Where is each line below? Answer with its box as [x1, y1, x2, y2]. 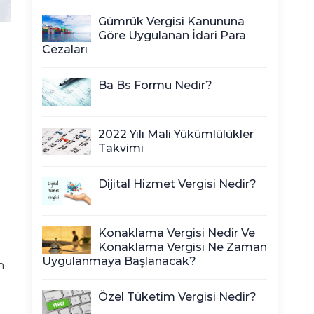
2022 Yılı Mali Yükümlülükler [98, 128, 254, 141]
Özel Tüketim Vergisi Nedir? [98, 290, 257, 303]
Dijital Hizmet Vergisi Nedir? [98, 177, 257, 191]
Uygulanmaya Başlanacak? [42, 254, 196, 268]
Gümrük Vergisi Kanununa [98, 15, 245, 28]
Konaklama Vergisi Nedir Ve [98, 226, 255, 240]
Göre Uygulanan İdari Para [98, 29, 246, 42]
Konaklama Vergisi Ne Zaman [98, 240, 267, 254]
